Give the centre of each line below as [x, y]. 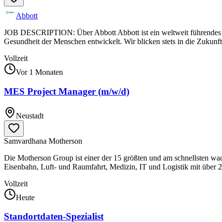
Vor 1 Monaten [39, 72]
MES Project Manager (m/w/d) [67, 91]
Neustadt [30, 115]
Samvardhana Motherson [43, 141]
